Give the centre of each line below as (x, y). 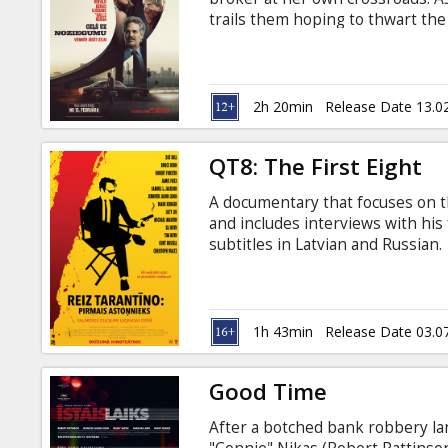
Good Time (268, 391)
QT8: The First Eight (316, 166)
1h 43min (283, 331)
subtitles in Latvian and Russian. (326, 244)
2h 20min (283, 106)
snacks (73, 127)
